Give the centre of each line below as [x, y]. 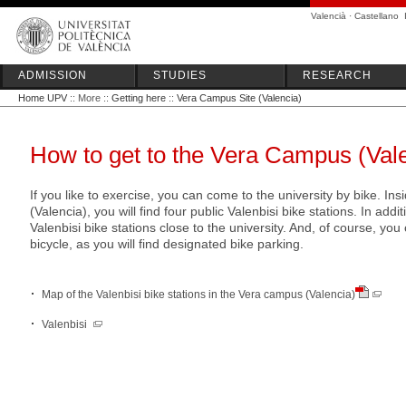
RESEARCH [337, 75]
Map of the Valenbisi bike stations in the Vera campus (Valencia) [198, 295]
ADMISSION [53, 75]
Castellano [377, 16]
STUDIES [180, 75]
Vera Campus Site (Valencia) [239, 98]
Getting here [139, 98]
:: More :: [89, 98]
